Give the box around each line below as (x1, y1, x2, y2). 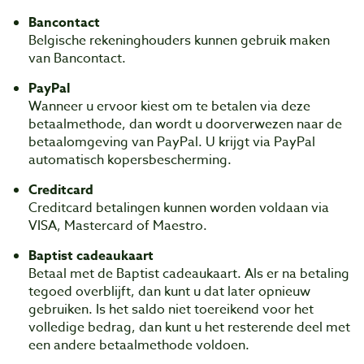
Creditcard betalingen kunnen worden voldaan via (28, 198, 329, 218)
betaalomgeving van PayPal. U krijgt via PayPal (28, 132, 315, 152)
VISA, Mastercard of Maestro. (28, 216, 207, 236)
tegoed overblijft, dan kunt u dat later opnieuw (28, 282, 310, 301)
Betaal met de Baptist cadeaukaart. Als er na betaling (28, 264, 349, 284)
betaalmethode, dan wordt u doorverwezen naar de (28, 115, 342, 134)
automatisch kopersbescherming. (28, 150, 232, 170)
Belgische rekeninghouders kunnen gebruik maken (28, 31, 330, 50)
